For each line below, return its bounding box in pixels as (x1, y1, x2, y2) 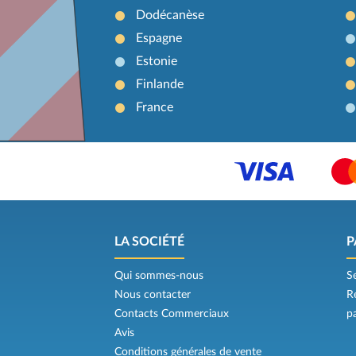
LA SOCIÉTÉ (114, 235, 184, 249)
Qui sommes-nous (114, 270, 203, 282)
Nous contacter (114, 289, 191, 301)
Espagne (135, 31, 182, 44)
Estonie (135, 54, 177, 68)
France (135, 100, 173, 114)
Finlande (135, 77, 184, 91)
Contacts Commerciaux (114, 308, 229, 320)
